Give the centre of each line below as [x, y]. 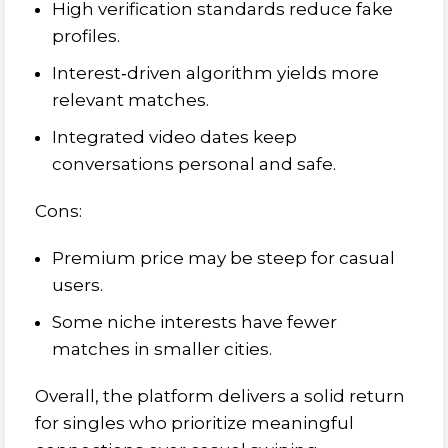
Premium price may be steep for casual [223, 258]
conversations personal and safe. [194, 164]
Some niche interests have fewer [194, 322]
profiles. [86, 36]
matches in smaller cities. [162, 349]
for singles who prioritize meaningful [194, 423]
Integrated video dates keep [174, 137]
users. [77, 285]
